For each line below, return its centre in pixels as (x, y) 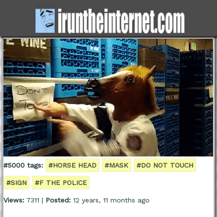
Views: (14, 200)
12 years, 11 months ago (110, 200)
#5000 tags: (23, 165)
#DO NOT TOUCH (165, 165)
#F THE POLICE (61, 183)
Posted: (58, 200)
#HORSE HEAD (72, 165)
